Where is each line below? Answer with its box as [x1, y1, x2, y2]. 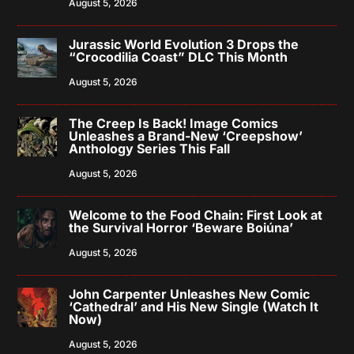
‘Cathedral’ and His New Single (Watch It [69, 299, 319, 314]
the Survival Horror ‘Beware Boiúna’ [69, 220, 294, 235]
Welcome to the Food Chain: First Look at [69, 207, 323, 223]
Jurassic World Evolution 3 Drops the [69, 36, 299, 52]
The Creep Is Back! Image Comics [69, 115, 279, 131]
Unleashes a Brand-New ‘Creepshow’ [69, 128, 303, 144]
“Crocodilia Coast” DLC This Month [69, 49, 288, 65]
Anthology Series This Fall [69, 141, 231, 156]
